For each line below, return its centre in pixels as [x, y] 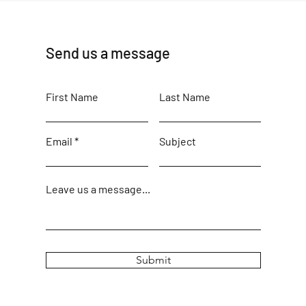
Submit [153, 260]
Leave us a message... [98, 189]
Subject [177, 141]
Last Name [184, 97]
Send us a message [108, 53]
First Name [72, 97]
